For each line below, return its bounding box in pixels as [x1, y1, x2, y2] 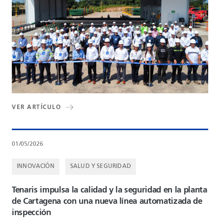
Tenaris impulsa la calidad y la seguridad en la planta [12, 186, 207, 194]
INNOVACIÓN [17, 163, 55, 169]
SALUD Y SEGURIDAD [70, 163, 131, 169]
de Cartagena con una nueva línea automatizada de [12, 197, 202, 206]
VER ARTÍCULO [12, 104, 61, 110]
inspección [12, 208, 51, 217]
